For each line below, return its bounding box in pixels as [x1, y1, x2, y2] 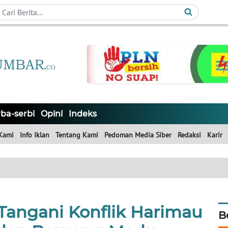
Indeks [69, 109, 97, 119]
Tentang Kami [55, 130, 98, 140]
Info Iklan [20, 130, 49, 140]
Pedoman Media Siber [104, 130, 172, 140]
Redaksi [178, 130, 201, 140]
